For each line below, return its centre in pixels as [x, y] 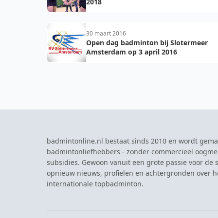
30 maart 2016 [106, 33]
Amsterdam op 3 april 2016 [132, 52]
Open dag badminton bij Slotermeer [147, 43]
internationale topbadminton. [95, 184]
